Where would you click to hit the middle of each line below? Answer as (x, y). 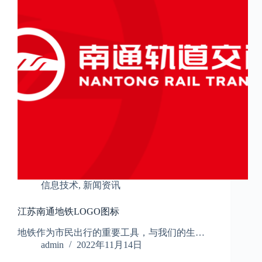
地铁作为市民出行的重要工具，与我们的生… (111, 233)
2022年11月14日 (109, 245)
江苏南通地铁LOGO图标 (68, 212)
